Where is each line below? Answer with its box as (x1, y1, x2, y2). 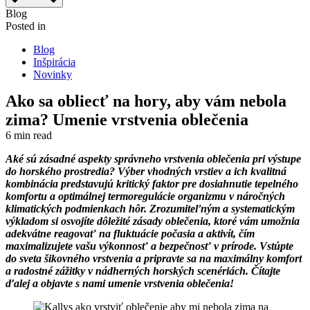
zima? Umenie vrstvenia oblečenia (6, 111, 248, 129)
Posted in (6, 20, 46, 32)
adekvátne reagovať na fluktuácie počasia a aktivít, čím (6, 228, 255, 239)
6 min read (6, 129, 52, 141)
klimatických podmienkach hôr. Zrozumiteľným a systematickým (6, 203, 295, 215)
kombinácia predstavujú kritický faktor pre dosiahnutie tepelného (6, 178, 298, 190)
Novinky (33, 69, 72, 80)
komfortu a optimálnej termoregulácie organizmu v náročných (6, 190, 285, 202)
